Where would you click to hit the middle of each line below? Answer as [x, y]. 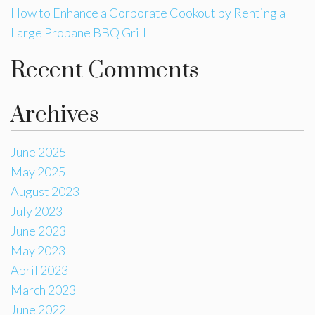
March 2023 [43, 289]
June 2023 [38, 230]
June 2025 [38, 152]
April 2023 [39, 270]
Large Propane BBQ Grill [78, 32]
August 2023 [45, 191]
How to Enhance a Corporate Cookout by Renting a [148, 12]
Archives [54, 115]
